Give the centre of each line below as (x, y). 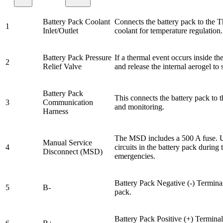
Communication (68, 102)
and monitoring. (139, 107)
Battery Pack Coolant (76, 21)
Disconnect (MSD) (73, 151)
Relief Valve (62, 66)
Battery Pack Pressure (77, 57)
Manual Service (67, 142)
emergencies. (135, 156)
